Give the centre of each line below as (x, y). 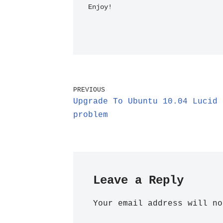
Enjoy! (100, 7)
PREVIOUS (89, 90)
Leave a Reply (138, 180)
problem (91, 115)
